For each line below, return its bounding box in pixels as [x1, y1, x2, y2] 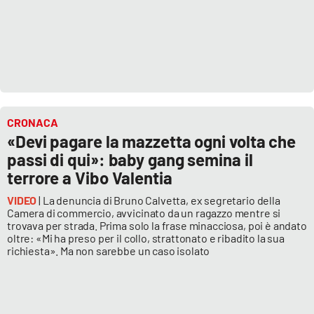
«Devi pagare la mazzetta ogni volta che [7, 131, 296, 152]
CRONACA [7, 116, 58, 130]
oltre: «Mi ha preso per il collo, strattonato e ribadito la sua [7, 231, 285, 245]
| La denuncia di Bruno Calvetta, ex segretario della [39, 193, 280, 207]
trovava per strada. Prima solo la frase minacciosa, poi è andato [7, 219, 307, 233]
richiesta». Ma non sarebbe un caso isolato [7, 244, 210, 258]
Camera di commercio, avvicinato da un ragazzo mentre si [7, 206, 281, 220]
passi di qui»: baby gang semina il [7, 149, 253, 170]
